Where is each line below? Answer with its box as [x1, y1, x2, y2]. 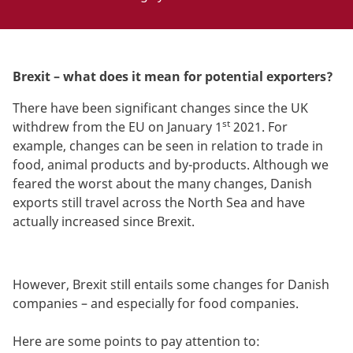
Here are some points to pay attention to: [13, 332, 260, 350]
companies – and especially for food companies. [13, 294, 299, 312]
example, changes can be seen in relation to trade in [13, 136, 323, 154]
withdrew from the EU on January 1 [13, 117, 222, 136]
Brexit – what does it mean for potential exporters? [13, 67, 333, 85]
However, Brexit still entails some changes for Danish [13, 275, 329, 293]
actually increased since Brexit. [13, 212, 195, 230]
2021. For [230, 117, 288, 136]
